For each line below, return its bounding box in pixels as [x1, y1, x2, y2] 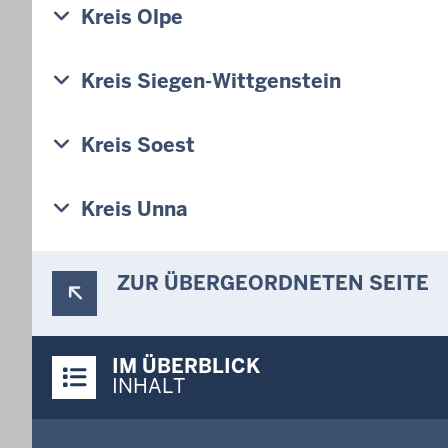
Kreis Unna [81, 195, 188, 222]
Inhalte [32, 362, 83, 384]
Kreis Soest [81, 131, 195, 158]
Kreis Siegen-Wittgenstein [81, 67, 341, 94]
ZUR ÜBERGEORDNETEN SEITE [117, 269, 429, 296]
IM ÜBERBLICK [112, 352, 260, 379]
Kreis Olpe [81, 3, 183, 30]
